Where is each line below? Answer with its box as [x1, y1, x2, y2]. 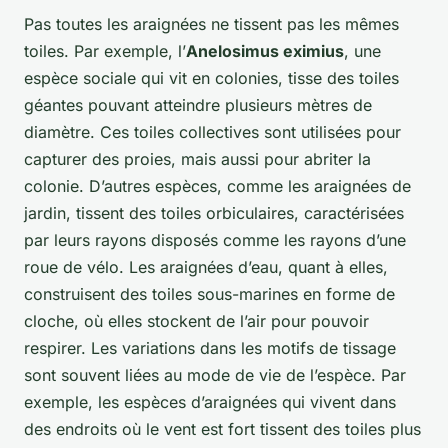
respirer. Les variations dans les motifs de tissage [24, 338, 396, 359]
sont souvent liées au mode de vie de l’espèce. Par [24, 365, 406, 386]
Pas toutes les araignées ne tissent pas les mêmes [24, 14, 399, 35]
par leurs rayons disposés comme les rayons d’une [24, 230, 406, 251]
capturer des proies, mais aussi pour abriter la [24, 149, 371, 170]
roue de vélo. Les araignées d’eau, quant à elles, [24, 257, 388, 278]
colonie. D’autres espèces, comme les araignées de [24, 176, 411, 197]
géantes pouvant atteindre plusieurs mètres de [24, 95, 372, 116]
